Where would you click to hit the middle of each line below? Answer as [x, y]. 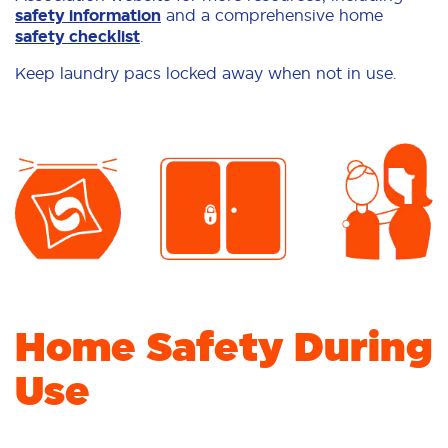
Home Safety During [224, 347]
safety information [88, 15]
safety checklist [77, 36]
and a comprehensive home [272, 14]
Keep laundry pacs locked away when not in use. [206, 72]
